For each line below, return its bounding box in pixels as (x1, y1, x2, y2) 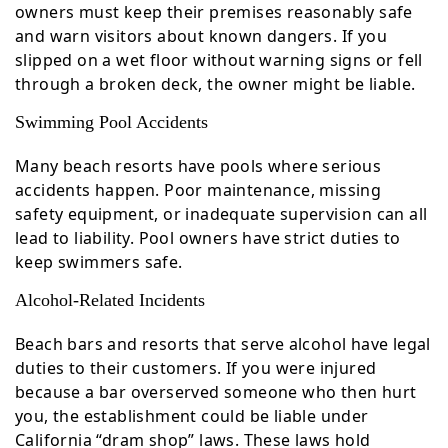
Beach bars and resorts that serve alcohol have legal (15, 333, 431, 355)
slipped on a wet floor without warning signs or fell (15, 49, 423, 71)
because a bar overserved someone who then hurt (15, 381, 417, 403)
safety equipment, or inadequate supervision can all (15, 203, 428, 225)
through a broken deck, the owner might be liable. (15, 73, 416, 95)
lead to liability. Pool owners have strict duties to (15, 227, 401, 249)
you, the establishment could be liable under (15, 405, 369, 427)
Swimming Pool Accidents (15, 112, 208, 132)
